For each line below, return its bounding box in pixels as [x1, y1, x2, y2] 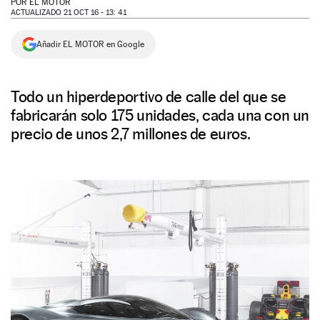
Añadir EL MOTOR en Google [36, 39, 144, 49]
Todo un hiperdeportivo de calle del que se [11, 87, 286, 106]
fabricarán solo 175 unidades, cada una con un [11, 106, 310, 124]
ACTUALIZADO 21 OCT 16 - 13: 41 [11, 8, 126, 17]
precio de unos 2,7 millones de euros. [11, 124, 251, 143]
